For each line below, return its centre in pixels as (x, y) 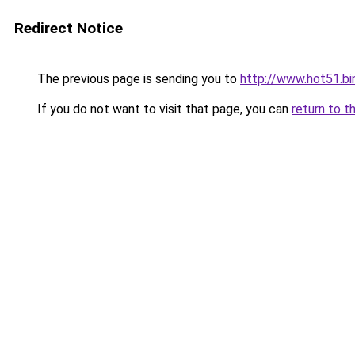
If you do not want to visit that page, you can (163, 109)
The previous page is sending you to (137, 79)
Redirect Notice (69, 28)
